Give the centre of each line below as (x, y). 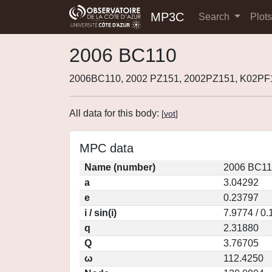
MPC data (107, 148)
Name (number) (120, 167)
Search (215, 17)
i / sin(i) (100, 213)
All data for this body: (115, 113)
